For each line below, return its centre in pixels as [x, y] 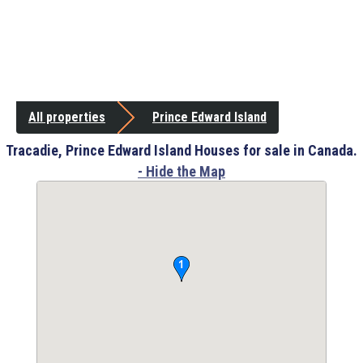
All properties [67, 117]
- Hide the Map [181, 172]
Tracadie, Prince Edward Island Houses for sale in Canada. [181, 151]
